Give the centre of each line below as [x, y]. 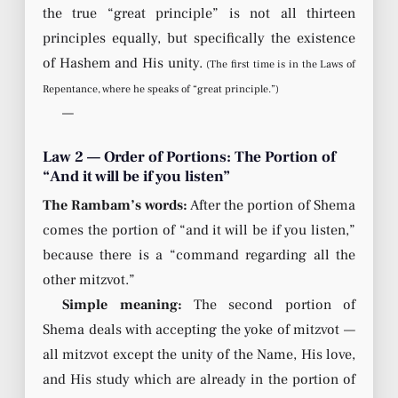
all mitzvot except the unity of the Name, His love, [199, 354]
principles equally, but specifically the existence [199, 38]
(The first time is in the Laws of [281, 64]
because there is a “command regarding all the [199, 255]
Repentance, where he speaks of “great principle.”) [161, 89]
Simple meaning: [122, 304]
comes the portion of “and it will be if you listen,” [199, 230]
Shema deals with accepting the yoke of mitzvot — [199, 329]
